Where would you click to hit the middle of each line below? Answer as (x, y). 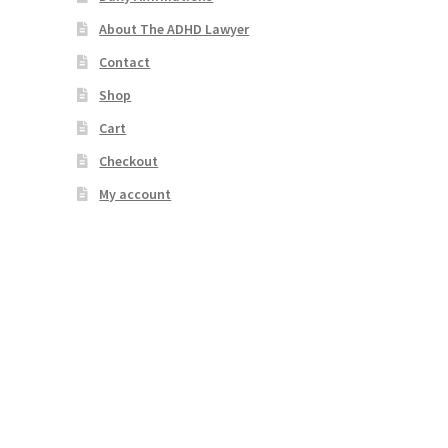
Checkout (129, 161)
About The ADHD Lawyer (174, 29)
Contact (125, 62)
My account (135, 194)
